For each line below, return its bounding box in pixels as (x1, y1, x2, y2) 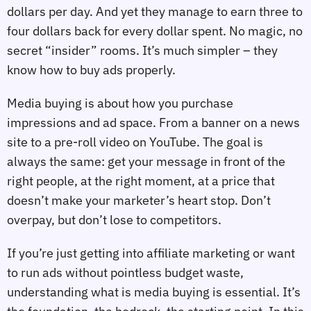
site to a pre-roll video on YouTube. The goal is (7, 133, 263, 150)
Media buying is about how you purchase (7, 94, 233, 111)
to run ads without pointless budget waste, (7, 264, 244, 280)
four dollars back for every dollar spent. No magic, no (7, 23, 303, 40)
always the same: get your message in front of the (7, 153, 285, 169)
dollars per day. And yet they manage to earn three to (7, 3, 303, 20)
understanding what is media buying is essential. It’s (7, 283, 301, 300)
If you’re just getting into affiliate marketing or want (7, 244, 295, 261)
